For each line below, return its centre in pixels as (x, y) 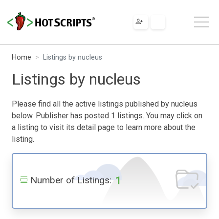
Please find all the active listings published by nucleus (105, 104)
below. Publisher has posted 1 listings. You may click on (107, 115)
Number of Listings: (71, 180)
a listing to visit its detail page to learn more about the (104, 127)
